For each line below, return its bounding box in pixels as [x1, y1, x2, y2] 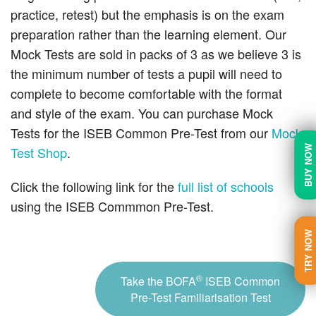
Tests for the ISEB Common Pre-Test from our [11, 123, 272, 142]
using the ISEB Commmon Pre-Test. [11, 197, 214, 216]
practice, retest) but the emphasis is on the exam [11, 5, 284, 24]
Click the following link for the [11, 177, 178, 196]
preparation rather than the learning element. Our [11, 25, 286, 44]
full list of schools [178, 177, 274, 196]
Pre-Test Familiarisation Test [130, 289, 271, 306]
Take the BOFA [121, 273, 196, 290]
